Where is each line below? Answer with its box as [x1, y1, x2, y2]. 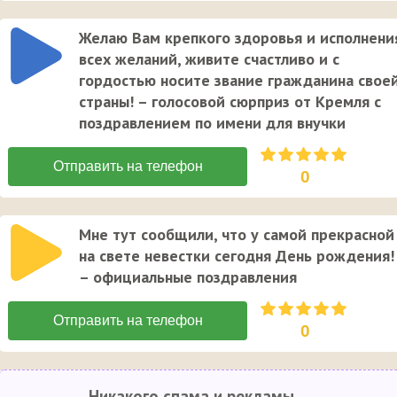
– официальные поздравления [79, 266, 297, 287]
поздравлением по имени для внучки [79, 112, 346, 133]
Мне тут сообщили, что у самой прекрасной [79, 223, 394, 245]
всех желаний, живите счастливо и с [79, 48, 339, 69]
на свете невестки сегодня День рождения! [79, 245, 394, 266]
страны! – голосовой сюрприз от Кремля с [79, 90, 381, 112]
